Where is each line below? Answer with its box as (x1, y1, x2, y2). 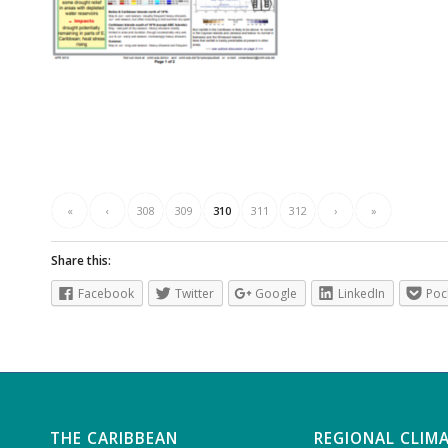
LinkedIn (338, 285, 385, 303)
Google (255, 285, 297, 303)
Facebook (78, 285, 134, 303)
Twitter (175, 285, 214, 303)
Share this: (51, 252, 111, 270)
